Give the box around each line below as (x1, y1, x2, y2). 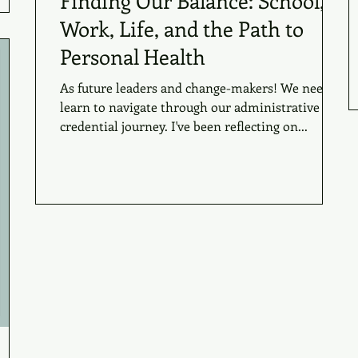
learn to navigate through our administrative (60, 98, 320, 115)
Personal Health (60, 42, 205, 70)
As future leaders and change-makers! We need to (60, 79, 345, 96)
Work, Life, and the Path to (60, 14, 304, 42)
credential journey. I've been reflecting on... (60, 117, 308, 134)
